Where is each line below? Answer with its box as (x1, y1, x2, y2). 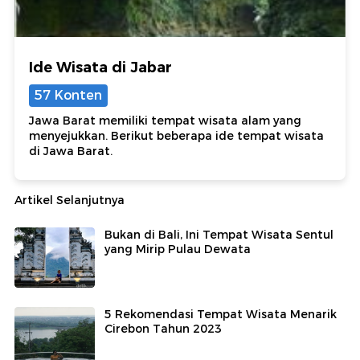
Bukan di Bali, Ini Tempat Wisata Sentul (104, 227, 333, 243)
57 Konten (35, 88, 102, 104)
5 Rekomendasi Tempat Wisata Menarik (104, 307, 337, 322)
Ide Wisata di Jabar (29, 59, 172, 77)
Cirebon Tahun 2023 (104, 321, 222, 337)
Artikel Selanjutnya (14, 193, 125, 208)
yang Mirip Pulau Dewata (104, 242, 251, 257)
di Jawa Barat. (29, 144, 112, 159)
